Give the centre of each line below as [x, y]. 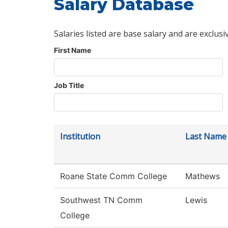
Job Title [69, 85]
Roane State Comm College [113, 176]
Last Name [206, 137]
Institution [80, 137]
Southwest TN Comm [101, 200]
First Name [73, 50]
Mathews [203, 176]
